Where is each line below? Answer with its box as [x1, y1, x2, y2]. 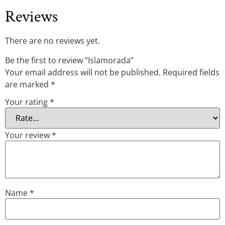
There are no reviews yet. [5, 35, 100, 47]
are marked [5, 78, 51, 90]
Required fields [163, 66, 219, 78]
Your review [5, 130, 52, 141]
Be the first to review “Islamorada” [5, 54, 134, 66]
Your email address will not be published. [5, 66, 161, 78]
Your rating [5, 96, 50, 108]
